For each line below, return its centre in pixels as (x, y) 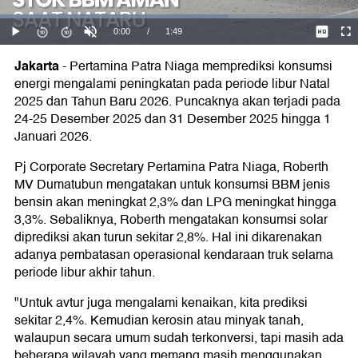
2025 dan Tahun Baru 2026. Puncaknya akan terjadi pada (177, 101)
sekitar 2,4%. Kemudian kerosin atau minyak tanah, (159, 320)
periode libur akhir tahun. (85, 272)
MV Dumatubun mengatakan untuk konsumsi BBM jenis (172, 185)
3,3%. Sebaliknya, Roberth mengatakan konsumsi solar (171, 220)
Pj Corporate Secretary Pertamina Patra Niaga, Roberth (171, 167)
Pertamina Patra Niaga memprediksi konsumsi (201, 66)
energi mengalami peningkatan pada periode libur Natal (172, 84)
